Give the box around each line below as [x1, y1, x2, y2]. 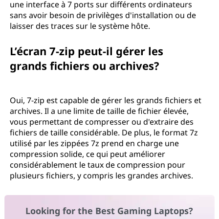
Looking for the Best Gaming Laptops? [25, 205, 194, 217]
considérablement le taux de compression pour [10, 159, 185, 170]
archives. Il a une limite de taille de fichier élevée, [10, 106, 189, 116]
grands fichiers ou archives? [10, 58, 159, 73]
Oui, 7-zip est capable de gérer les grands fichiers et [10, 95, 201, 106]
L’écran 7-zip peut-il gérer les [10, 44, 163, 58]
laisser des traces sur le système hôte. [10, 21, 150, 31]
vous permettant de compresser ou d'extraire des [10, 116, 194, 127]
